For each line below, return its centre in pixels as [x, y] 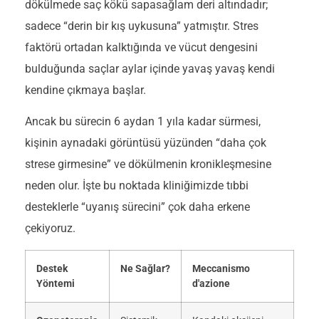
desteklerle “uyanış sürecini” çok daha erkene [137, 207]
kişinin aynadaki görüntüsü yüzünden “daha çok [146, 143]
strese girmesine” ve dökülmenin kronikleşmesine [148, 164]
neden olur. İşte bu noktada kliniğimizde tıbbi [137, 186]
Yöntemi [56, 283]
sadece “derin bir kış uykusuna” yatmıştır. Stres [142, 26]
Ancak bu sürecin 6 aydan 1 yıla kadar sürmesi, [143, 122]
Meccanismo [221, 268]
